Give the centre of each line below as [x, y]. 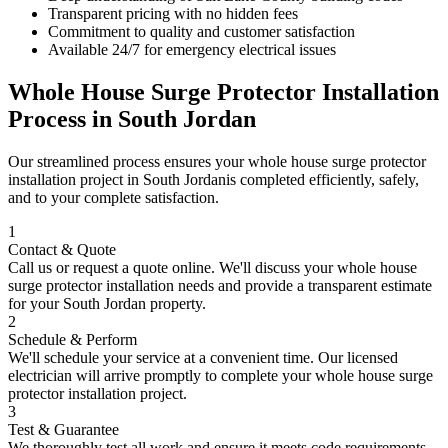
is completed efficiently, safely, [322, 179]
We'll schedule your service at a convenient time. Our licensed [203, 357]
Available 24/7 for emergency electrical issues [192, 49]
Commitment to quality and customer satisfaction [201, 31]
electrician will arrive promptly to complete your [161, 375]
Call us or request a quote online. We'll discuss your [172, 267]
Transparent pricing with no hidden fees [173, 13]
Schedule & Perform [72, 339]
